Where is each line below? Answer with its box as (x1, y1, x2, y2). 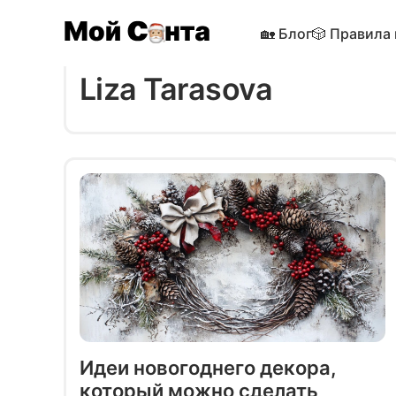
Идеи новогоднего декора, (80, 355, 337, 379)
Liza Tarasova (80, 70, 273, 107)
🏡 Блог (261, 24, 312, 42)
